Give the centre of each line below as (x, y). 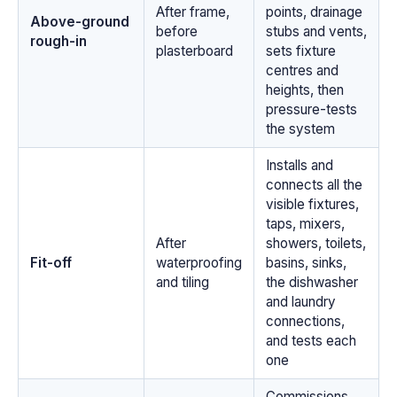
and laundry (300, 301)
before (176, 31)
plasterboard (194, 51)
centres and (302, 70)
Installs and (299, 165)
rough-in (58, 41)
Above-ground (79, 21)
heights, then (304, 90)
